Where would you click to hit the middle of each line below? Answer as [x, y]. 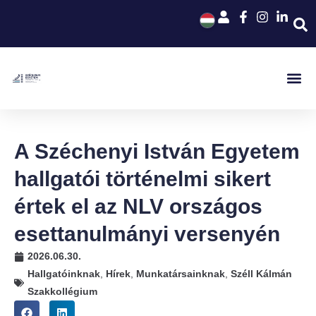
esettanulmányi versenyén [147, 234]
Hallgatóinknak [64, 274]
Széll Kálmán [261, 274]
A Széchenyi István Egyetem [157, 151]
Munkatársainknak [181, 274]
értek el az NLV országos [138, 206]
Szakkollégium [62, 291]
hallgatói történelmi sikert [142, 179]
